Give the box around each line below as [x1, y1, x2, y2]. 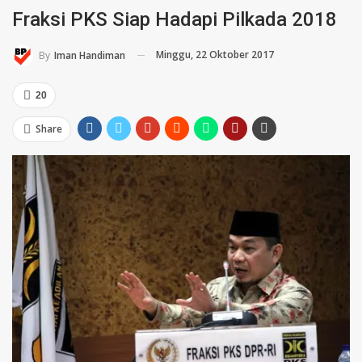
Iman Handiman [54, 48, 125, 62]
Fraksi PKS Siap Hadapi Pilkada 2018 [12, 7, 337, 31]
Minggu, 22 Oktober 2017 [156, 47, 274, 61]
